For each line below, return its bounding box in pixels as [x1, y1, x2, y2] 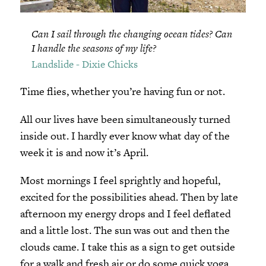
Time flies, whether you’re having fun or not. [20, 84, 225, 99]
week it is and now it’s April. [20, 145, 148, 160]
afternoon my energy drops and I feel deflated [20, 206, 231, 221]
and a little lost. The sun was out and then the [20, 223, 230, 238]
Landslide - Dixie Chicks [31, 57, 138, 72]
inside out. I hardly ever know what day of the [20, 128, 230, 144]
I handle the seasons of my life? [31, 41, 156, 56]
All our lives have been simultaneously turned [20, 112, 230, 127]
